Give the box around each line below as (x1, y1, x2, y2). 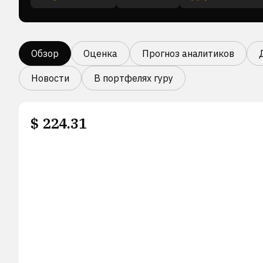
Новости (31, 72, 69, 84)
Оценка (83, 48, 117, 59)
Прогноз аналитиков (142, 48, 234, 59)
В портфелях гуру (94, 72, 173, 84)
